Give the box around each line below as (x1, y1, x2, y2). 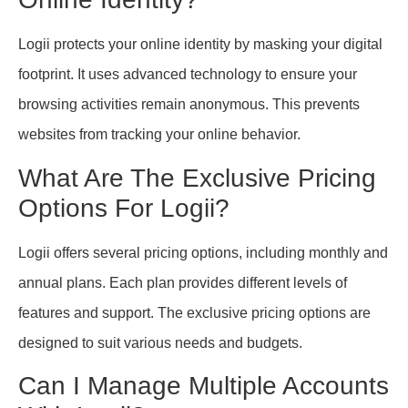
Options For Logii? (18, 193, 229, 222)
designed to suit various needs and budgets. (18, 334, 302, 351)
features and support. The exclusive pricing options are (18, 304, 371, 321)
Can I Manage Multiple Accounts (18, 372, 389, 401)
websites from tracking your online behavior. (18, 127, 301, 143)
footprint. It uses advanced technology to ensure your (18, 66, 357, 83)
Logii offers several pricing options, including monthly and (18, 244, 388, 260)
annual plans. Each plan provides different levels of (18, 274, 347, 291)
